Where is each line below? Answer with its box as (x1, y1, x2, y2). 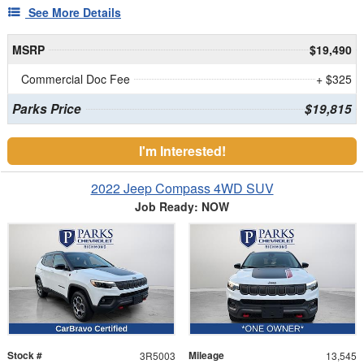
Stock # (7, 347, 42, 362)
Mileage (188, 347, 224, 362)
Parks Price (11, 99, 81, 118)
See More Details (28, 3, 121, 20)
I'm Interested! (138, 141, 226, 160)
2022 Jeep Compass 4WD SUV (90, 178, 274, 197)
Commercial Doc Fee (21, 70, 130, 87)
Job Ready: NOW (135, 197, 229, 214)
